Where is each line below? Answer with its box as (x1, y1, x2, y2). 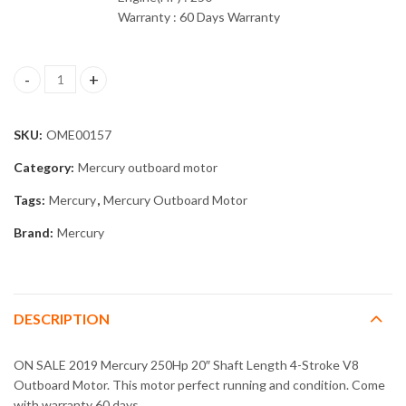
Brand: (14, 225, 56, 241)
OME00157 (46, 127, 111, 143)
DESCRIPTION (14, 310, 110, 328)
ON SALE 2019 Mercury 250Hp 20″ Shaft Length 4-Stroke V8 (14, 357, 359, 373)
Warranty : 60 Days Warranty (118, 9, 280, 25)
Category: (14, 159, 77, 176)
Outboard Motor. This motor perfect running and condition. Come (14, 377, 385, 393)
